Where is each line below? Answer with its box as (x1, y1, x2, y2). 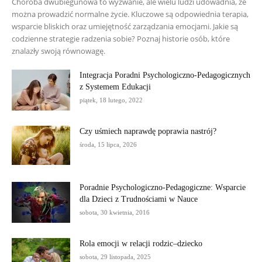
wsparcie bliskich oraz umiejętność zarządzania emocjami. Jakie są (12, 20, 238, 32)
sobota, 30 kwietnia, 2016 (80, 208, 150, 216)
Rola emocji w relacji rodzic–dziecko (80, 239, 202, 248)
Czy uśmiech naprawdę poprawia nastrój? (80, 126, 216, 136)
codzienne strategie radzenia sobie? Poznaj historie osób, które (12, 33, 230, 44)
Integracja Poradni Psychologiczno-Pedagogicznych (80, 70, 250, 80)
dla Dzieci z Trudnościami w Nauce (80, 194, 198, 204)
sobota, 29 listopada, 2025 (80, 253, 151, 260)
